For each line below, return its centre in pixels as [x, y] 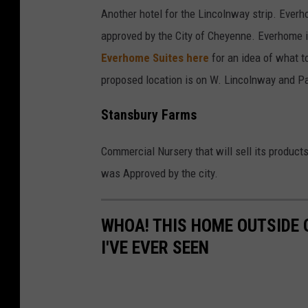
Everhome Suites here [155, 58]
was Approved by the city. [159, 174]
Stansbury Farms [149, 115]
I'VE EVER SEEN [155, 248]
